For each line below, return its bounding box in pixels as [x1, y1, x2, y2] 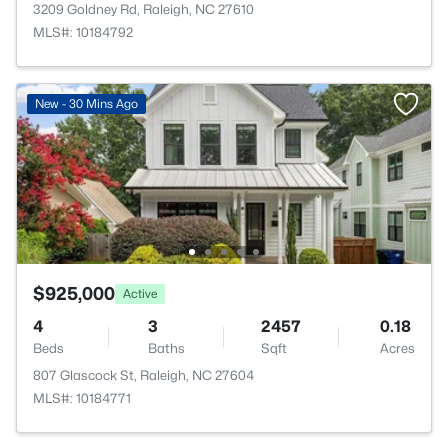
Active [123, 285, 157, 301]
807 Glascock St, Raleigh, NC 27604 [33, 367, 254, 383]
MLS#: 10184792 [33, 24, 133, 40]
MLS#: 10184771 [33, 390, 131, 406]
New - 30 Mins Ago [35, 96, 138, 111]
